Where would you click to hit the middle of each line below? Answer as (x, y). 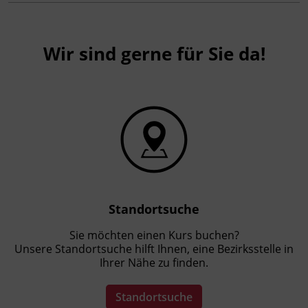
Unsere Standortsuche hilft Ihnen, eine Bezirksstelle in (154, 249)
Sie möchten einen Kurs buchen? (154, 235)
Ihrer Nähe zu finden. (154, 263)
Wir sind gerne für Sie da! (154, 54)
